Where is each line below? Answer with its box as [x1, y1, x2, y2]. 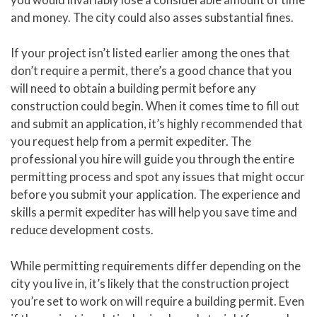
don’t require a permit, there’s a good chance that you [11, 63, 292, 79]
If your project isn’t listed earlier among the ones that [11, 45, 290, 61]
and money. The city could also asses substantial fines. [11, 10, 294, 25]
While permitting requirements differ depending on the [11, 258, 301, 273]
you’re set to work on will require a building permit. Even [11, 293, 304, 309]
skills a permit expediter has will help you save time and [11, 204, 297, 220]
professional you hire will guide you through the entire [11, 151, 294, 167]
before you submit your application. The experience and [11, 187, 301, 202]
